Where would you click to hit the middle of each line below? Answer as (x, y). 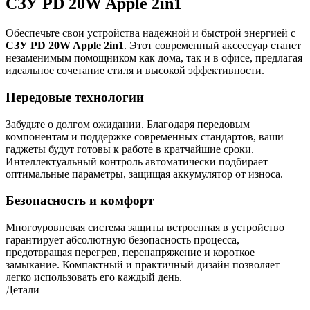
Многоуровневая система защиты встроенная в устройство (145, 228)
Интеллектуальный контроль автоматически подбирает (137, 161)
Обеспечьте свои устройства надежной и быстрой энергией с (151, 33)
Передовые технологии (75, 97)
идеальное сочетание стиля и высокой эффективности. (135, 71)
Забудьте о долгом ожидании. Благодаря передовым (128, 124)
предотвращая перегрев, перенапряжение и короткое (130, 253)
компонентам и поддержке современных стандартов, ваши (145, 136)
